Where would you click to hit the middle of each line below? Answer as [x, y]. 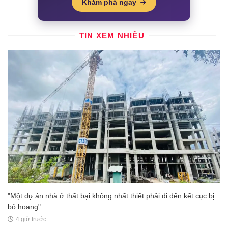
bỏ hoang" [24, 207]
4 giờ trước [31, 220]
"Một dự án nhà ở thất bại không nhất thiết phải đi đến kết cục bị [111, 196]
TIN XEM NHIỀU [112, 36]
